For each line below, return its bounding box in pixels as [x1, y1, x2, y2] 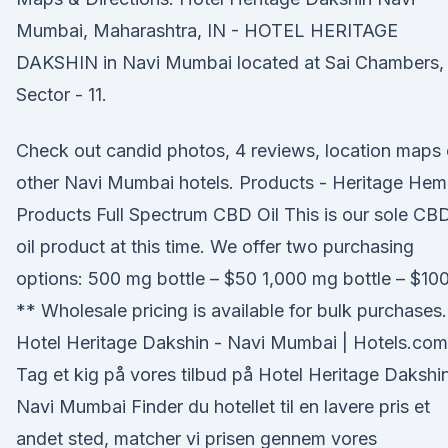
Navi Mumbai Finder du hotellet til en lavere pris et [16, 396, 430, 417]
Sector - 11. [16, 84, 107, 105]
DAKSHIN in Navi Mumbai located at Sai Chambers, [16, 52, 444, 73]
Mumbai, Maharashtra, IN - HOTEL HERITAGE [16, 20, 398, 41]
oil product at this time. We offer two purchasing [16, 236, 414, 257]
